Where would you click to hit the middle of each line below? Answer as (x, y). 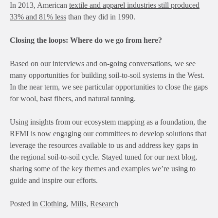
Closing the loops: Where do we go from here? (87, 40)
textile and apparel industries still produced (134, 5)
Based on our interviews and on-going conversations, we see (103, 64)
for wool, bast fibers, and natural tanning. (73, 99)
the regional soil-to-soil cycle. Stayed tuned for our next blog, (103, 157)
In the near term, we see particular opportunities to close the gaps (109, 87)
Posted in (25, 204)
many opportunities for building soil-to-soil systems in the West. (107, 75)
